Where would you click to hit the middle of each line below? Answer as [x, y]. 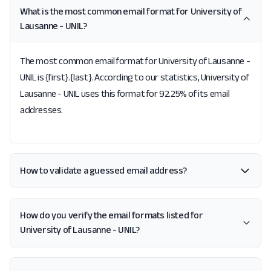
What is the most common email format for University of [131, 11]
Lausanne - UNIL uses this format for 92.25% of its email [125, 93]
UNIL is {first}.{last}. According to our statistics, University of [135, 77]
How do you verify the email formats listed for [112, 215]
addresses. [41, 110]
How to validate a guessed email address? [103, 170]
